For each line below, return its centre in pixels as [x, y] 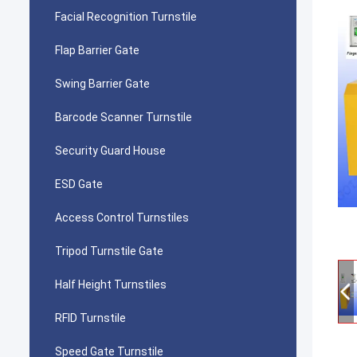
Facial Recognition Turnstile [126, 17]
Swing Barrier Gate [102, 84]
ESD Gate [79, 184]
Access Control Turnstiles [122, 218]
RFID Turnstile [90, 318]
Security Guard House [110, 151]
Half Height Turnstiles [111, 284]
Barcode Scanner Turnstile [124, 117]
